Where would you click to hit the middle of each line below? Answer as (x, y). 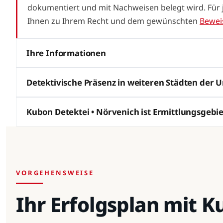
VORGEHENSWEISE (55, 172)
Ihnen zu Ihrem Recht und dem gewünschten (113, 21)
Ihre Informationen (66, 53)
